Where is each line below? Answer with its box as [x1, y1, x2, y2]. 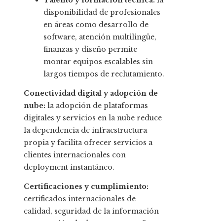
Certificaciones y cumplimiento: [24, 182, 148, 191]
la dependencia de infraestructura [24, 126, 147, 135]
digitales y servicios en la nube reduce [24, 113, 162, 123]
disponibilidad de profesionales [43, 8, 160, 17]
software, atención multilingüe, [43, 33, 156, 42]
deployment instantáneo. [24, 163, 114, 172]
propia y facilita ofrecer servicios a [24, 138, 152, 147]
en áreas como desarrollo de [43, 20, 148, 30]
